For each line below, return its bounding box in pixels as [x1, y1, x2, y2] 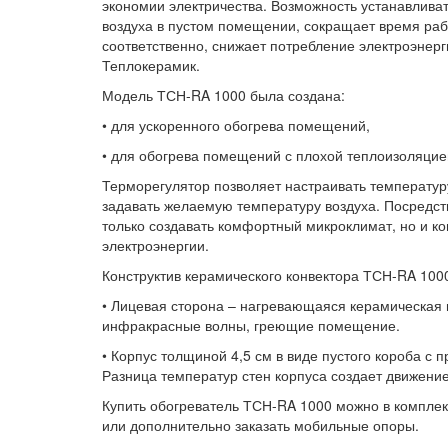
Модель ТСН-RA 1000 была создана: [102, 84, 345, 105]
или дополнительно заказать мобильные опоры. [102, 414, 419, 435]
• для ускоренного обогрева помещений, [102, 114, 370, 135]
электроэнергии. [102, 234, 209, 255]
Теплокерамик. [102, 54, 200, 75]
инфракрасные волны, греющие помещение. [102, 314, 400, 335]
